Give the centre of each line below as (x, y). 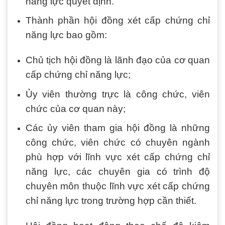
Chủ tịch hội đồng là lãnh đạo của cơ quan (118, 60)
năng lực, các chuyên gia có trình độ (118, 172)
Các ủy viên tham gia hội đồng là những (118, 128)
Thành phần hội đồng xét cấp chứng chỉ (118, 21)
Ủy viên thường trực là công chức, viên (118, 94)
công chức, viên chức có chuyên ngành (118, 143)
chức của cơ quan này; (75, 108)
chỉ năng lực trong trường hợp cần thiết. (111, 201)
